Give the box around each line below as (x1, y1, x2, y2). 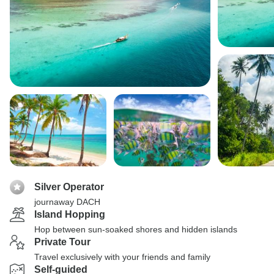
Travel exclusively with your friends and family (34, 252, 210, 262)
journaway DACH (34, 197, 100, 207)
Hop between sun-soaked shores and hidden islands (34, 224, 237, 234)
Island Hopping (34, 209, 105, 220)
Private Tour (34, 237, 91, 247)
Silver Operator (34, 182, 104, 192)
